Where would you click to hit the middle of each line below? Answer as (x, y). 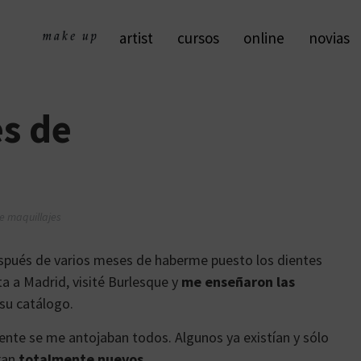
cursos (198, 38)
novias (329, 38)
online (264, 38)
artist (136, 38)
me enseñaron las (238, 282)
